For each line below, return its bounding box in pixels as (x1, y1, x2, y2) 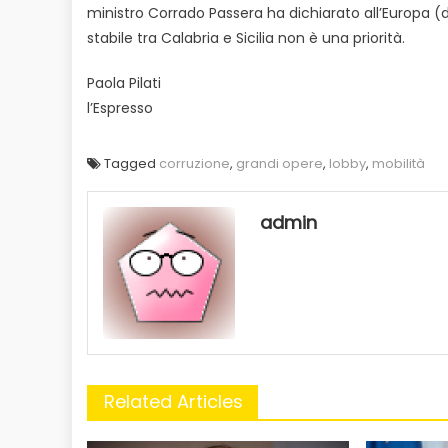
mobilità (372, 153, 425, 173)
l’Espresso (87, 97, 153, 118)
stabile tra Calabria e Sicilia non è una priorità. (87, 27, 405, 48)
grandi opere (236, 153, 323, 173)
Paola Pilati (87, 72, 161, 93)
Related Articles (104, 388, 243, 414)
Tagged (104, 153, 159, 173)
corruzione (159, 153, 230, 173)
